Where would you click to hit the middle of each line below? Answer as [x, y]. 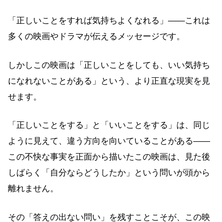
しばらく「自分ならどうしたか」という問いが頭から [109, 173]
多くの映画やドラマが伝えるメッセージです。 [96, 37]
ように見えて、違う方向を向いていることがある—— [109, 141]
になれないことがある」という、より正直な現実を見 [109, 81]
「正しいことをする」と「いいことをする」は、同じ [109, 125]
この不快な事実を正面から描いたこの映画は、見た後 [109, 157]
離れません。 [33, 189]
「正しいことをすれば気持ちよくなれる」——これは [109, 21]
